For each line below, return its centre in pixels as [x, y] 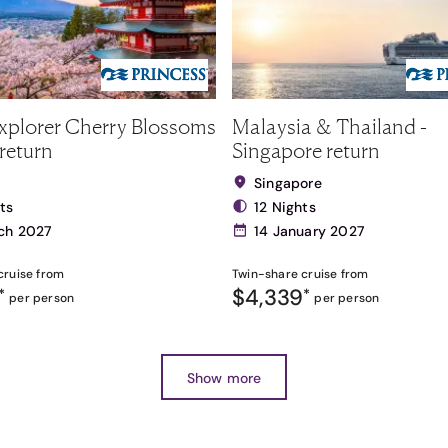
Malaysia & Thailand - [329, 126]
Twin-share [265, 274]
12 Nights [285, 207]
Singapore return [306, 150]
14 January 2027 [309, 231]
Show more [224, 377]
